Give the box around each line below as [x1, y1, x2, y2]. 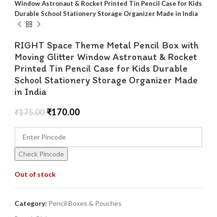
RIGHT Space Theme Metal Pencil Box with [15, 39, 199, 51]
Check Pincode [18, 149, 64, 158]
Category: [15, 199, 47, 207]
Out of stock [15, 170, 56, 178]
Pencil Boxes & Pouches [48, 199, 122, 207]
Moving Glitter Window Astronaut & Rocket [15, 50, 197, 62]
